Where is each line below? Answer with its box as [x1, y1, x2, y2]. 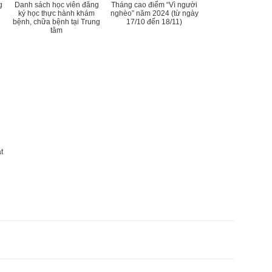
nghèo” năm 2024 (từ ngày [110, 9, 199, 18]
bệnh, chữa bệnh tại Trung [13, 18, 100, 26]
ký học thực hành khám [18, 9, 95, 18]
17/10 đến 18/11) [126, 18, 182, 26]
